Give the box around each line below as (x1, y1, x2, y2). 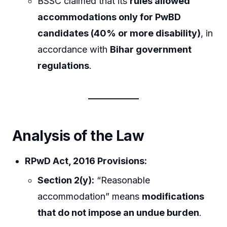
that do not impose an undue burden (37, 207, 200, 218)
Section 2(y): (37, 174, 95, 185)
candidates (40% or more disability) (37, 28, 201, 39)
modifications (142, 191, 205, 202)
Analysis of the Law (12, 127, 144, 145)
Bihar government (110, 44, 192, 55)
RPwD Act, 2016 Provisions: (25, 156, 147, 167)
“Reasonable (94, 174, 150, 185)
